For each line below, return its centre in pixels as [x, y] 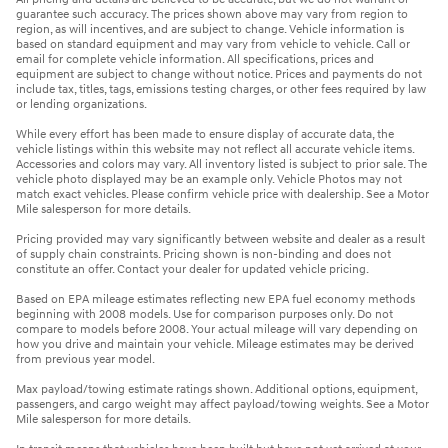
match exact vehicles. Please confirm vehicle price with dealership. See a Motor [222, 195]
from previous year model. [85, 360]
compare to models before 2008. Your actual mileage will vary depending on [217, 330]
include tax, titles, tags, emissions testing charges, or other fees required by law [221, 90]
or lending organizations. [81, 105]
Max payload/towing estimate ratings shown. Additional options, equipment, [216, 390]
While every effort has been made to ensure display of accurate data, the [205, 135]
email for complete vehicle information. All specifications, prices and [195, 60]
